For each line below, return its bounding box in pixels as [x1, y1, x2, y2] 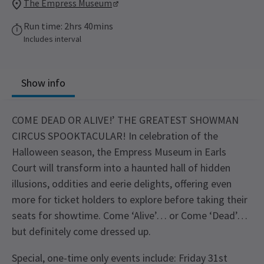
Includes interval [24, 33, 81, 44]
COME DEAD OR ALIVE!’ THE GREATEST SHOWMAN [12, 113, 239, 127]
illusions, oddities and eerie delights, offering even [12, 176, 232, 190]
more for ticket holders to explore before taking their [12, 192, 247, 206]
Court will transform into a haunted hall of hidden [12, 160, 230, 174]
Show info [21, 76, 65, 90]
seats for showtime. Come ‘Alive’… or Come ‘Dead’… [12, 208, 247, 222]
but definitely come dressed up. [12, 224, 151, 238]
